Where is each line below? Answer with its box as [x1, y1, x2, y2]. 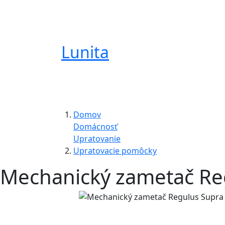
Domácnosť [73, 121, 118, 132]
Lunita [61, 41, 109, 63]
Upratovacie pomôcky [73, 145, 157, 156]
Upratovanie [73, 133, 121, 144]
